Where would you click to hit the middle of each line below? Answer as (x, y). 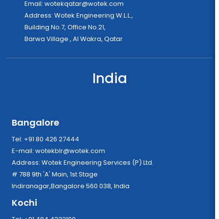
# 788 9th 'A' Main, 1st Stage (55, 174)
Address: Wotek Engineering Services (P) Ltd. (98, 162)
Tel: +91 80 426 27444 (46, 139)
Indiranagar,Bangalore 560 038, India (71, 186)
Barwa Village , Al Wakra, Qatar (74, 39)
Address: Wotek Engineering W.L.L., (94, 15)
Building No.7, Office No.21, (66, 27)
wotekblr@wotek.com (70, 151)
